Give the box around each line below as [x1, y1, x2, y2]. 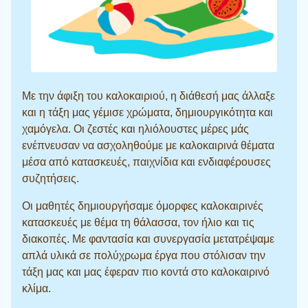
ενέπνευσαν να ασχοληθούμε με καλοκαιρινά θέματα [22, 140, 274, 152]
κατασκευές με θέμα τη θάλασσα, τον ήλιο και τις [22, 217, 254, 229]
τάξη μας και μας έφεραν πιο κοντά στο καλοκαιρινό [22, 266, 269, 278]
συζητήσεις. [22, 173, 79, 185]
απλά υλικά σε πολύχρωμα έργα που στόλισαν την [22, 250, 265, 262]
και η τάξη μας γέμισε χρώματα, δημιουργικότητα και [22, 107, 273, 119]
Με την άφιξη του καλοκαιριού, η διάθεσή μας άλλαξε [22, 90, 275, 102]
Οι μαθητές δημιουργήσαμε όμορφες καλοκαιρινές [22, 200, 263, 212]
